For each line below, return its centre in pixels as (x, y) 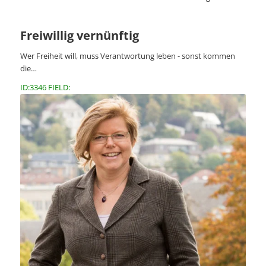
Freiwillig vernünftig (79, 36)
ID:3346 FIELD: (45, 88)
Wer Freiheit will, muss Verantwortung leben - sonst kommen (127, 56)
